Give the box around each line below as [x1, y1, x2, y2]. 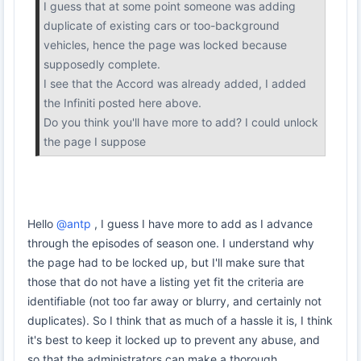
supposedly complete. [44, 56, 160, 71]
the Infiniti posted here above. [44, 95, 201, 110]
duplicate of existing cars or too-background [44, 18, 280, 32]
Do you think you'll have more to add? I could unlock [44, 114, 318, 129]
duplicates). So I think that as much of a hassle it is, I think [27, 313, 333, 327]
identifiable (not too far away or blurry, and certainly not [27, 293, 322, 308]
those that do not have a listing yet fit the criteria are [27, 274, 304, 288]
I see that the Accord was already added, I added [44, 76, 306, 90]
